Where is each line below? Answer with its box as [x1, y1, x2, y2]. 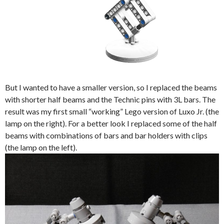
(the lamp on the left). [5, 142, 77, 152]
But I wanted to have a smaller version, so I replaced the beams [5, 82, 217, 92]
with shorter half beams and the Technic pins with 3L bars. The [5, 94, 215, 104]
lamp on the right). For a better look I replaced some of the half [5, 118, 217, 128]
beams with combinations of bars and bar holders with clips [5, 130, 207, 140]
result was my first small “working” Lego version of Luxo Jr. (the [5, 106, 219, 116]
